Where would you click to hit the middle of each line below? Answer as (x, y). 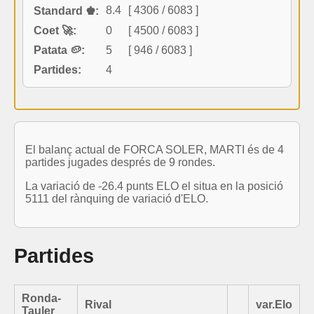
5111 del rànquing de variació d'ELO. (117, 198)
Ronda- (41, 298)
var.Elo (274, 304)
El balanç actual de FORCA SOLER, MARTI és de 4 (155, 149)
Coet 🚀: (55, 30)
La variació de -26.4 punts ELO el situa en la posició (154, 186)
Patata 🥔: (59, 50)
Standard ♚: (66, 11)
